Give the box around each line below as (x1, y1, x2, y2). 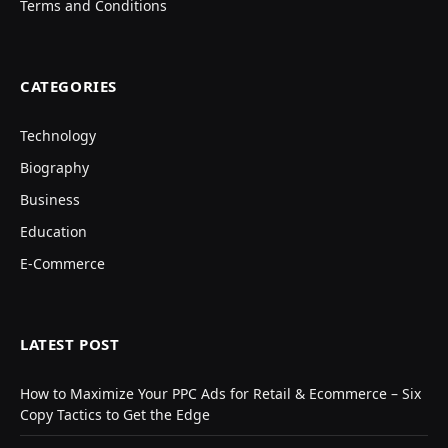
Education (20, 221, 87, 241)
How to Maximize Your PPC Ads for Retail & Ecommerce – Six (20, 383, 421, 403)
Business (20, 189, 80, 209)
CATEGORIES (20, 75, 117, 96)
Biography (20, 157, 89, 177)
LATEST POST (20, 333, 120, 354)
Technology (20, 125, 96, 145)
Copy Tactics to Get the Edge (20, 404, 210, 424)
